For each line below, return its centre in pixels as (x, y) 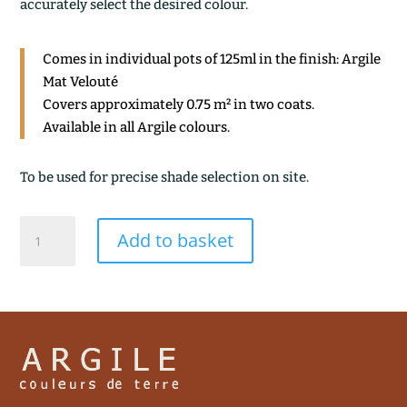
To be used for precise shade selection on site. (165, 177)
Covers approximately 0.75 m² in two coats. (179, 104)
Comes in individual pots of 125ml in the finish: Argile (212, 59)
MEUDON (48, 267)
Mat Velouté (81, 81)
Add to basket (175, 241)
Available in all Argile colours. (137, 127)
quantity (45, 288)
